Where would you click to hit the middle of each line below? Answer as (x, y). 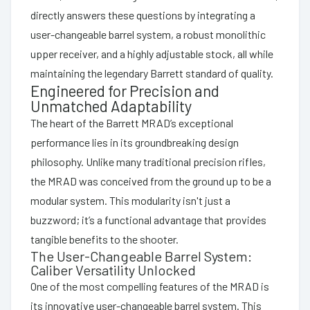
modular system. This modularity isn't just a (130, 200)
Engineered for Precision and (125, 90)
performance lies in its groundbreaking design (135, 142)
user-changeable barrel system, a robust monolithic (148, 34)
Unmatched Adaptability (111, 106)
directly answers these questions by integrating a (143, 15)
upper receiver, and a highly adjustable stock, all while (152, 53)
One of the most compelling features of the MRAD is (150, 286)
